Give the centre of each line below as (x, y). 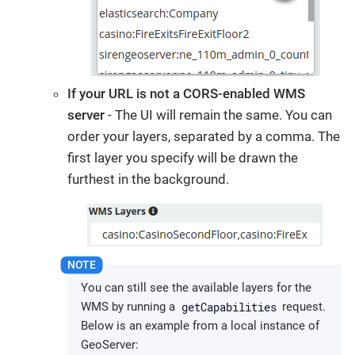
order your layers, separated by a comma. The (204, 136)
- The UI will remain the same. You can (218, 115)
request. (303, 307)
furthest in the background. (148, 179)
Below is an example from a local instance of (200, 326)
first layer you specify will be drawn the (183, 157)
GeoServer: (110, 345)
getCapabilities (229, 307)
